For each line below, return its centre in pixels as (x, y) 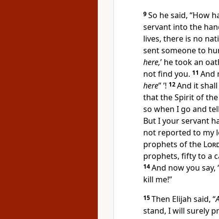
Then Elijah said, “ (184, 199)
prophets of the (173, 144)
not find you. (168, 74)
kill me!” (158, 179)
